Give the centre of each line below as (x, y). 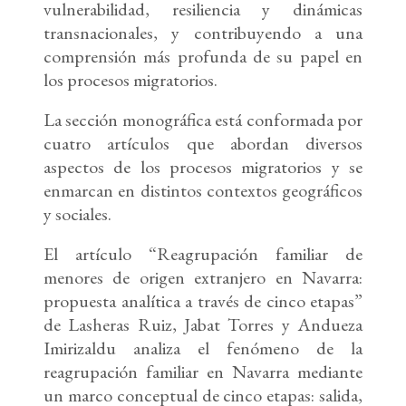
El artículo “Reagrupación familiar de (203, 254)
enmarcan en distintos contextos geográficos (203, 191)
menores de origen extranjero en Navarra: (203, 278)
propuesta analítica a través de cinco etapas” (203, 301)
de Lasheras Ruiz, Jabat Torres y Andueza (203, 325)
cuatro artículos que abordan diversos (203, 144)
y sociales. (77, 214)
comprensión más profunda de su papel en (203, 57)
